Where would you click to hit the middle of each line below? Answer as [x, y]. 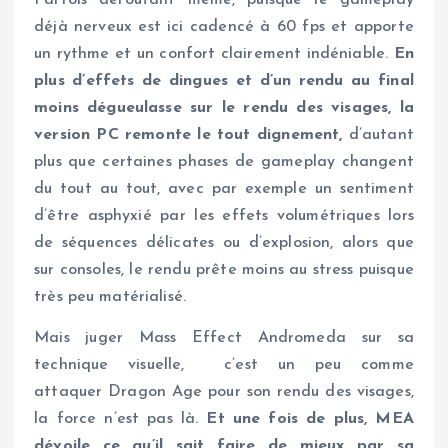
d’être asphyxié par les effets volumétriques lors [224, 215]
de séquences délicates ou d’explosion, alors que [224, 242]
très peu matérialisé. [110, 296]
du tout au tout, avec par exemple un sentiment [224, 188]
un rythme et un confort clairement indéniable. [214, 53]
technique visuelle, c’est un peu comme [224, 365]
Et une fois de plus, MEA [310, 419]
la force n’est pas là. [120, 419]
